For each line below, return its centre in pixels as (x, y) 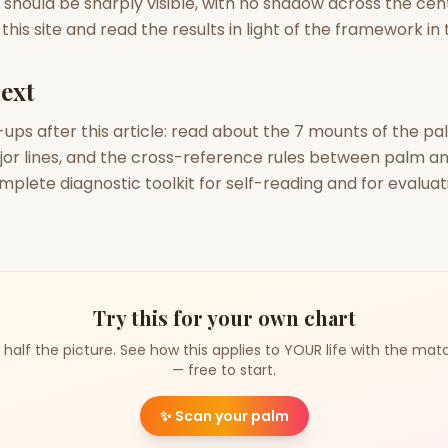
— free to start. (224, 370)
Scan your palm (231, 416)
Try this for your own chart (224, 317)
